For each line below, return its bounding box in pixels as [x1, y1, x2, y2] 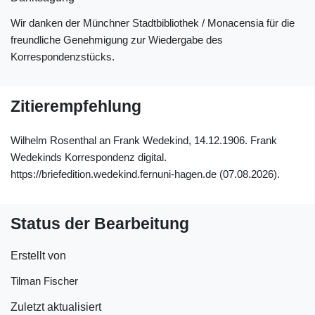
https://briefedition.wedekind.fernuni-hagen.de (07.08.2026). [11, 167, 280, 180]
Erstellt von [11, 250, 66, 262]
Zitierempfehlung [11, 98, 141, 115]
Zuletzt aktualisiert [11, 301, 101, 313]
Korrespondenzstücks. [11, 51, 115, 63]
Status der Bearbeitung [11, 214, 189, 233]
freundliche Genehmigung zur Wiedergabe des [11, 34, 223, 46]
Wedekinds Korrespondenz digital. [11, 150, 167, 163]
